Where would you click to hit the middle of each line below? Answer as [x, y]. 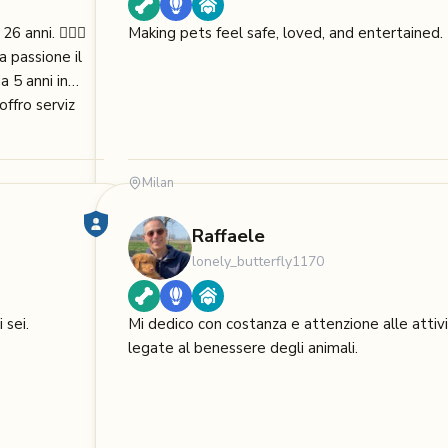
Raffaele [228, 236]
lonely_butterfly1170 [258, 262]
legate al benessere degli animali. [243, 348]
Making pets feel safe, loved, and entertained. [285, 33]
